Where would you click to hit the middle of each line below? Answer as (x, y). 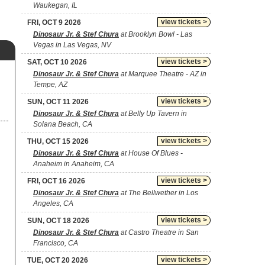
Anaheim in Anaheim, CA (74, 164)
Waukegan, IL (55, 5)
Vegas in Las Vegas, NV (72, 45)
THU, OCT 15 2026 (58, 141)
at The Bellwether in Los (159, 193)
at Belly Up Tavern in (153, 114)
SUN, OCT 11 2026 (58, 102)
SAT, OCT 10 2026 (57, 62)
